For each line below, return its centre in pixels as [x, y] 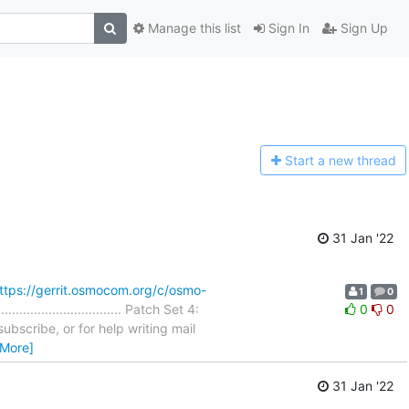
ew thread [366, 161]
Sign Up [362, 28]
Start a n [310, 161]
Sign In [287, 28]
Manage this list [192, 28]
